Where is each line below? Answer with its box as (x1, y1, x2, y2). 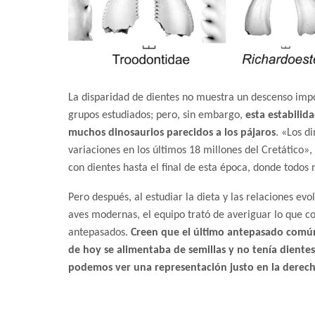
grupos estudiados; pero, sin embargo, (68, 109, 245, 121)
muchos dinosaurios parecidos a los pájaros (68, 127, 276, 139)
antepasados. (68, 226, 131, 238)
